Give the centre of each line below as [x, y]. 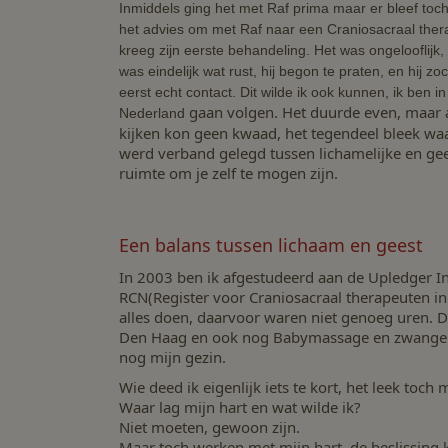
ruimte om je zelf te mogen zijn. [228, 173]
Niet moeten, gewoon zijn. [209, 426]
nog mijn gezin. [172, 357]
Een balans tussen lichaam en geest [270, 245]
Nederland [151, 113]
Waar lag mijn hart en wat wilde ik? [239, 406]
